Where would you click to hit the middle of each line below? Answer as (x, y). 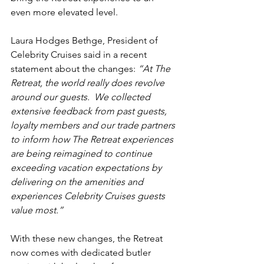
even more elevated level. (64, 12)
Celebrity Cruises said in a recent (80, 55)
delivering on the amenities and (78, 182)
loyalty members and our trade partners (94, 126)
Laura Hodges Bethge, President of (85, 41)
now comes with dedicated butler (82, 253)
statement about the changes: (73, 69)
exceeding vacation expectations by (87, 168)
